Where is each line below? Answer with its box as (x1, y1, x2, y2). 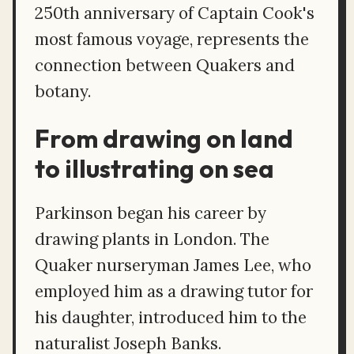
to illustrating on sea (35, 153, 274, 185)
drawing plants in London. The (35, 228, 269, 250)
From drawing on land (35, 122, 293, 155)
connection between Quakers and (35, 55, 295, 77)
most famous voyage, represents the (35, 28, 309, 51)
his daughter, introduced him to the (35, 307, 307, 329)
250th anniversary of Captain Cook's (35, 2, 314, 24)
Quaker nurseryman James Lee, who (35, 254, 311, 277)
